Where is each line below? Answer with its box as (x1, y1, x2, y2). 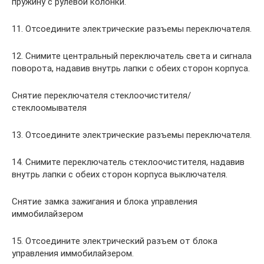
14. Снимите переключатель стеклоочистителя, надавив (12, 157, 245, 168)
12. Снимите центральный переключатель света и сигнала (12, 51, 252, 62)
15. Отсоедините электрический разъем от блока (12, 236, 217, 247)
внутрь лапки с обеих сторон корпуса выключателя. (12, 169, 227, 180)
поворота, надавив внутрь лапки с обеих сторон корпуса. (12, 63, 250, 74)
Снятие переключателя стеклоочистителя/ (12, 90, 191, 101)
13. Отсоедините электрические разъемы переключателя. (12, 130, 252, 141)
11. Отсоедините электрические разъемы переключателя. (12, 24, 252, 35)
